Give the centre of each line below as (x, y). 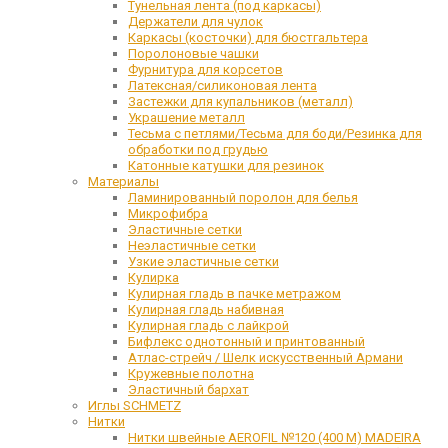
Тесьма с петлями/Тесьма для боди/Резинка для (275, 134)
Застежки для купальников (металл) (240, 102)
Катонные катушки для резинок (226, 166)
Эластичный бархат (188, 390)
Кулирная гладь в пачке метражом (234, 294)
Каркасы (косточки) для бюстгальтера (248, 38)
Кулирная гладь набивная (206, 310)
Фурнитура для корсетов (205, 70)
